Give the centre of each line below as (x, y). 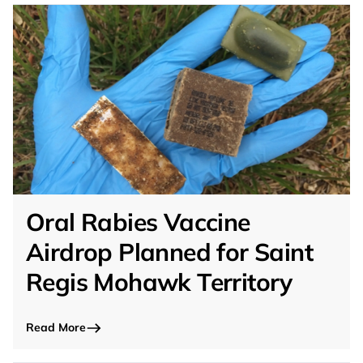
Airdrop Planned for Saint (169, 252)
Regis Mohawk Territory (159, 282)
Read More (56, 327)
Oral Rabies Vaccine (138, 222)
